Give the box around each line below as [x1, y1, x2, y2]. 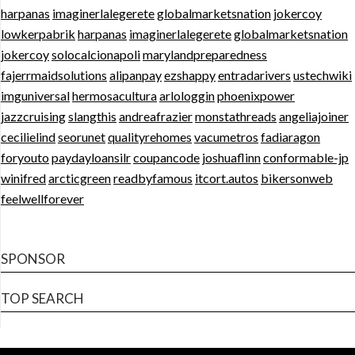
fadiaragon [261, 128, 320, 144]
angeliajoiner [279, 108, 349, 124]
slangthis [68, 108, 116, 124]
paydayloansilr [52, 149, 131, 165]
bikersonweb [261, 170, 333, 185]
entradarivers [218, 67, 291, 82]
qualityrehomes [108, 128, 192, 144]
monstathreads [195, 108, 277, 124]
